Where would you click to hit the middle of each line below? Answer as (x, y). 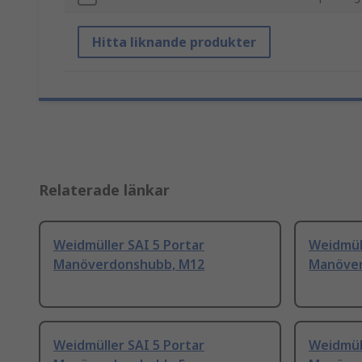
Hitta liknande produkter (174, 42)
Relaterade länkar (104, 190)
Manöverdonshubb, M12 (129, 265)
